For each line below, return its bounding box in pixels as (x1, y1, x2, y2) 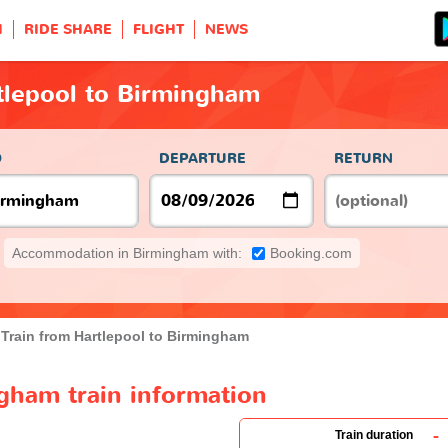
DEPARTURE (159, 148, 246, 168)
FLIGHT (133, 20, 184, 39)
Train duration (335, 427, 413, 442)
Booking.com (270, 244, 352, 261)
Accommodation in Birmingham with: (12, 244, 242, 261)
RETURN (334, 148, 393, 168)
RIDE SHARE (24, 20, 112, 39)
